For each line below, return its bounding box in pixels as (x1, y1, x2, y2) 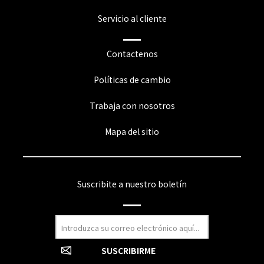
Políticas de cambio (93, 74, 171, 86)
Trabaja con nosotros (89, 100, 175, 112)
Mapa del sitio (105, 126, 159, 138)
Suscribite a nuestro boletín (77, 178, 187, 190)
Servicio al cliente (97, 12, 167, 25)
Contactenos (106, 48, 158, 60)
